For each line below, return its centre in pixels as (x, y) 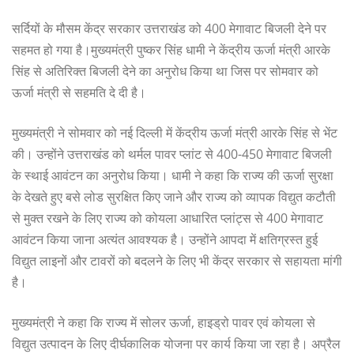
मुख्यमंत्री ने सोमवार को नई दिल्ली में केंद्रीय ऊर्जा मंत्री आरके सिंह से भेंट (175, 132)
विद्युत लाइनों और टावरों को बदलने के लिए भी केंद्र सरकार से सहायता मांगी (177, 260)
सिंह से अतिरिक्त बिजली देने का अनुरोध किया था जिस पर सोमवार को (165, 71)
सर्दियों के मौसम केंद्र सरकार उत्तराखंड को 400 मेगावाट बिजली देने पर (169, 28)
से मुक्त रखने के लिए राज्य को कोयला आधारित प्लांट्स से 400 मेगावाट (168, 218)
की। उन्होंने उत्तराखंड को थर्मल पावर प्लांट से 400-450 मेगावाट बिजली (172, 154)
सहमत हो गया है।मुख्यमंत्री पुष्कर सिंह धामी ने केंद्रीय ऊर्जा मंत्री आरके (171, 49)
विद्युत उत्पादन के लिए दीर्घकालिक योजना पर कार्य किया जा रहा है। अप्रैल (176, 343)
